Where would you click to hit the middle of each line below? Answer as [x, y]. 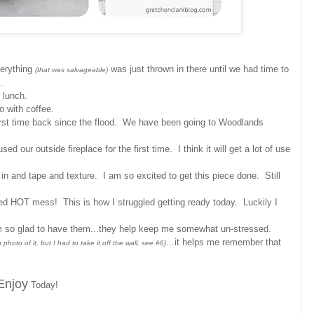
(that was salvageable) [71, 69]
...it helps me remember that [224, 242]
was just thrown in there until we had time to [198, 69]
